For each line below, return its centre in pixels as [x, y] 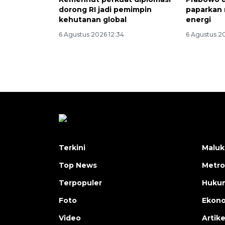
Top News [78, 165]
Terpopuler [80, 183]
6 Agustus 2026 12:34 [91, 34]
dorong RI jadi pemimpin [105, 9]
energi [199, 19]
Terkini [72, 147]
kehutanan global [93, 19]
